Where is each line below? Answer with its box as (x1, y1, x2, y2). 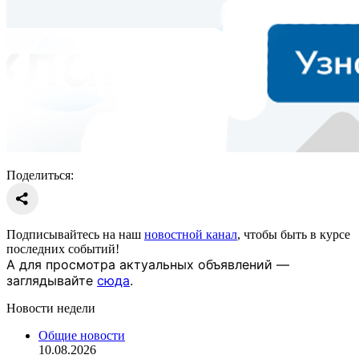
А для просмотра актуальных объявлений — (6, 256, 289, 273)
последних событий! (6, 242, 119, 256)
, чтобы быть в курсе (237, 228, 350, 242)
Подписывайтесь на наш (6, 228, 144, 242)
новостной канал (144, 228, 237, 242)
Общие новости (38, 329, 125, 343)
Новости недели (6, 301, 95, 316)
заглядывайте (6, 272, 97, 289)
